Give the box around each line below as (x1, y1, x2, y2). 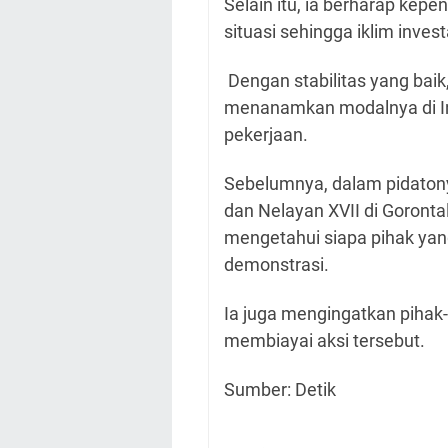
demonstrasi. (224, 253, 333, 275)
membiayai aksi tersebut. (224, 329, 425, 351)
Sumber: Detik (224, 378, 336, 400)
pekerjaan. (224, 123, 308, 145)
